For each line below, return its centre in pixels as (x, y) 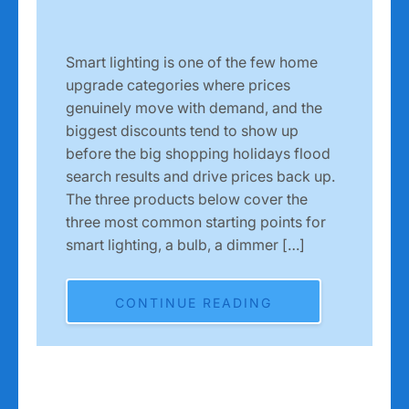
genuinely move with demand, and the (194, 107)
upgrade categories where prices (178, 84)
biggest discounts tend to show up (182, 130)
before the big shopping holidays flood (198, 153)
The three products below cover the (187, 199)
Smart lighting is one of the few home (192, 62)
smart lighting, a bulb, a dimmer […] (185, 244)
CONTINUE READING (194, 302)
